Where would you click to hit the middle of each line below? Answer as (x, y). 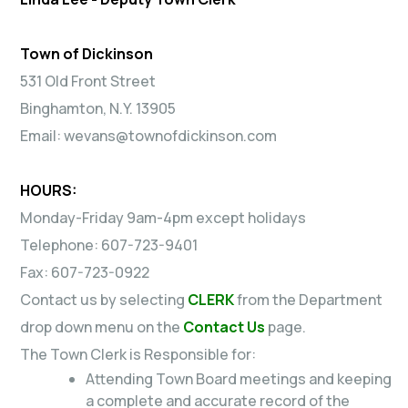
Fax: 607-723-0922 (85, 272)
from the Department (308, 299)
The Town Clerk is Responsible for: (138, 354)
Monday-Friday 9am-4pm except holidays (163, 217)
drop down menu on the (102, 326)
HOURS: (48, 190)
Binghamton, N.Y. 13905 (98, 108)
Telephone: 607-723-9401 (109, 245)
